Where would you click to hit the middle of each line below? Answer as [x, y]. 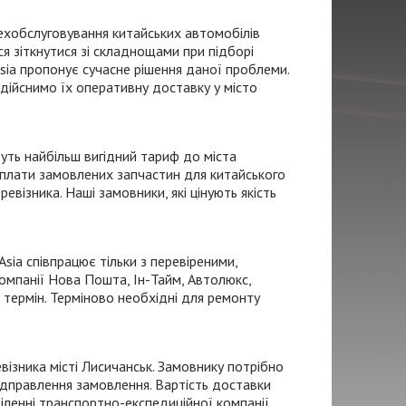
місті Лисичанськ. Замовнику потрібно [165, 366]
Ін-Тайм [157, 279]
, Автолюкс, [216, 279]
